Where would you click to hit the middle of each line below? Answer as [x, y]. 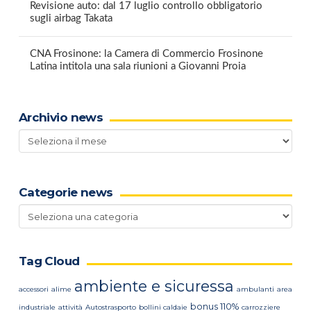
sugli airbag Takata [71, 19]
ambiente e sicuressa [154, 286]
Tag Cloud [49, 261]
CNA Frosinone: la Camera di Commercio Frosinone [146, 54]
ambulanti [255, 289]
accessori [33, 289]
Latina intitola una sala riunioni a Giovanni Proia [137, 67]
